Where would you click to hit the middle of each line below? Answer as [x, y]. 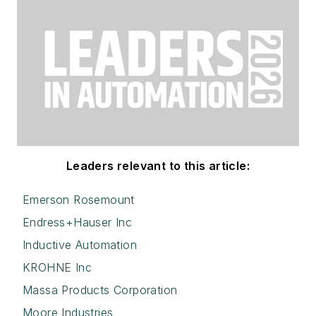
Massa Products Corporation [100, 290]
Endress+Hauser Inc [78, 222]
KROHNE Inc [57, 267]
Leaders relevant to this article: [158, 165]
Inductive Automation [80, 244]
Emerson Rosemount [79, 199]
